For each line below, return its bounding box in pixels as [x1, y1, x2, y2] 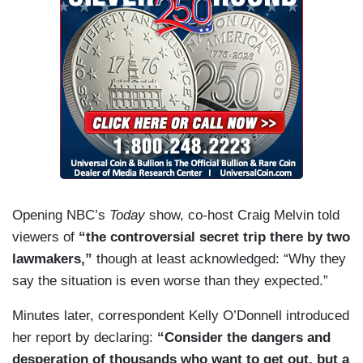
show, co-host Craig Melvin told [145, 207, 340, 224]
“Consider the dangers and [157, 330, 331, 346]
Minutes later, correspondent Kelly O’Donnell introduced [12, 308, 349, 324]
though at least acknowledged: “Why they [92, 251, 346, 267]
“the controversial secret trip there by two [79, 229, 350, 246]
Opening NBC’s [12, 207, 109, 224]
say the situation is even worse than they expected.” [12, 273, 328, 289]
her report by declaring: [12, 330, 157, 346]
